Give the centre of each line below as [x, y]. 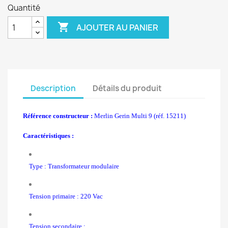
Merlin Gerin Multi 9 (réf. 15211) [139, 116]
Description [53, 88]
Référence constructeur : [58, 116]
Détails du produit [127, 88]
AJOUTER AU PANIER [118, 27]
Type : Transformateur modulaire [74, 166]
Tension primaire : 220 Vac [66, 196]
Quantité [24, 8]
